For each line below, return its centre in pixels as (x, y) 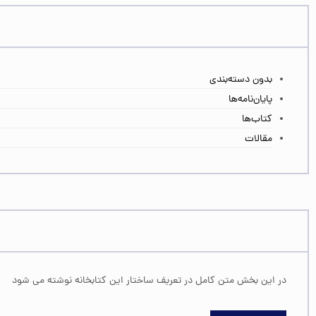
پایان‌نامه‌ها (250, 100)
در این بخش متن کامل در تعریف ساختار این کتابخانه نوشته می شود (149, 281)
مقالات (259, 140)
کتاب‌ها (257, 120)
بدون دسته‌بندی (241, 80)
